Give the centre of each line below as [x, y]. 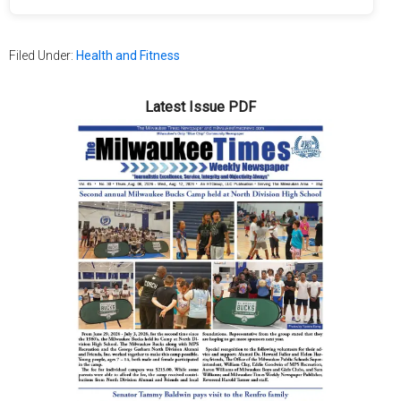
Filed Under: [43, 56]
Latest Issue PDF [200, 107]
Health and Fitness [128, 56]
